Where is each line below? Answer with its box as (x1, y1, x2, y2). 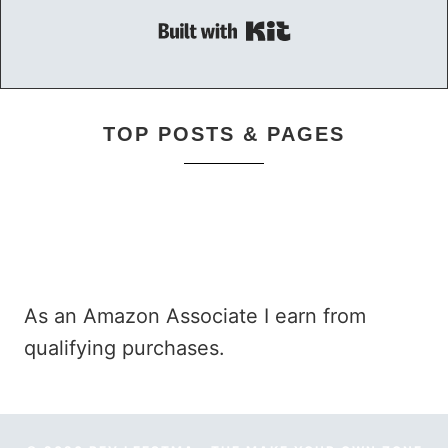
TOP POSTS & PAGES (103, 123, 345, 146)
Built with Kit (290, 27, 411, 52)
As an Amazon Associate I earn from (24, 304, 366, 329)
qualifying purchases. (24, 336, 225, 361)
